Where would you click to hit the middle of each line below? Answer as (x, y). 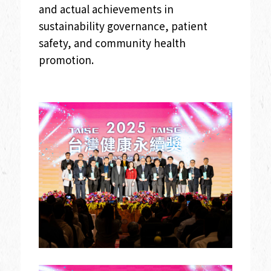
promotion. (67, 60)
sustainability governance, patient (123, 26)
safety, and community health (112, 43)
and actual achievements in (106, 9)
